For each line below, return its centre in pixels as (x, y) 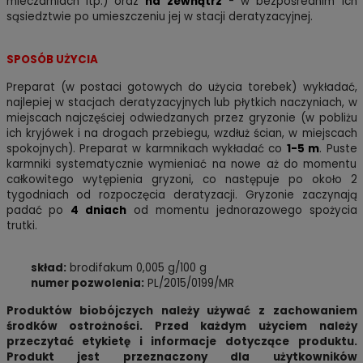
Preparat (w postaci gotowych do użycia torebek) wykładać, (181, 87)
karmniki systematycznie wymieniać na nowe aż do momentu (181, 164)
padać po (38, 210)
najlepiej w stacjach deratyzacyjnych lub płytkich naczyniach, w (181, 102)
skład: (48, 267)
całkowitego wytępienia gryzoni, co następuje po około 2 (181, 179)
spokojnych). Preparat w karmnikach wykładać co (146, 148)
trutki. (21, 225)
